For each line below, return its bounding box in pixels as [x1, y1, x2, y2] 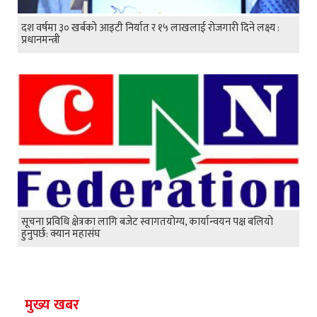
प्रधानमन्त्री [21, 30, 60, 49]
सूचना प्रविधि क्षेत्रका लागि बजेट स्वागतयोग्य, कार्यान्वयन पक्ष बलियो [21, 213, 273, 231]
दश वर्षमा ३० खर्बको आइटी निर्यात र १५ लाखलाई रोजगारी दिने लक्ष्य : [21, 18, 279, 37]
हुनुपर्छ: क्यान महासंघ [21, 225, 100, 243]
